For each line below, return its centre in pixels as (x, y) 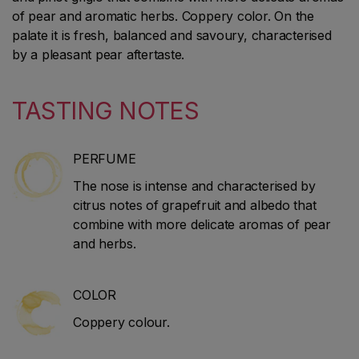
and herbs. (105, 244)
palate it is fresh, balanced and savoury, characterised (172, 36)
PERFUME (105, 159)
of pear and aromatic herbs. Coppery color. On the (163, 16)
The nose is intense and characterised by (194, 186)
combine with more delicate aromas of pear (202, 225)
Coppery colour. (121, 323)
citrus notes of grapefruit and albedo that (195, 206)
